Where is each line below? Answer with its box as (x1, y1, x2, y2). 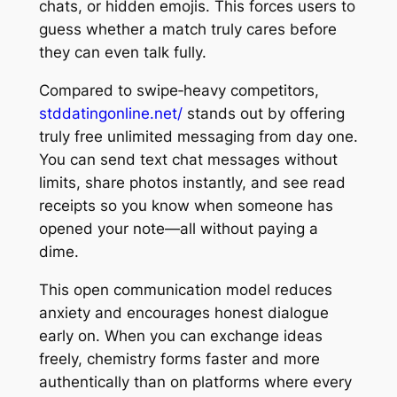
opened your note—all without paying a (38, 219, 318, 237)
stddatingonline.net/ (38, 104, 183, 122)
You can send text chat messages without (38, 150, 338, 168)
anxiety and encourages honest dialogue (38, 303, 329, 322)
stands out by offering (182, 104, 345, 122)
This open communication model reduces (38, 280, 332, 299)
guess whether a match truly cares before (38, 20, 337, 39)
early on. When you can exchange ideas (38, 326, 323, 345)
